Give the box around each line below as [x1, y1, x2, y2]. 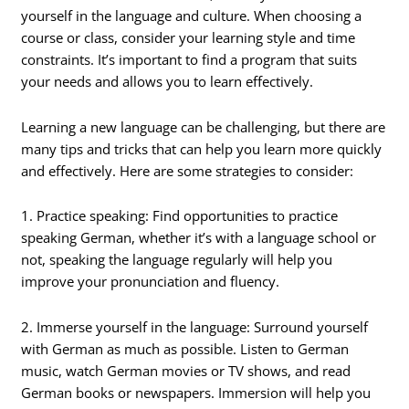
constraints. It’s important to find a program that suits [21, 50, 358, 69]
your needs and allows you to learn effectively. [21, 72, 314, 91]
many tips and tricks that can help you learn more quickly [21, 139, 383, 158]
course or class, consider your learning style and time [21, 28, 356, 47]
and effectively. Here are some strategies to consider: [21, 161, 354, 180]
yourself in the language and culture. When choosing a [21, 6, 362, 26]
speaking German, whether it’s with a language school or [21, 228, 377, 247]
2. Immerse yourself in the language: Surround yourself [21, 317, 369, 336]
